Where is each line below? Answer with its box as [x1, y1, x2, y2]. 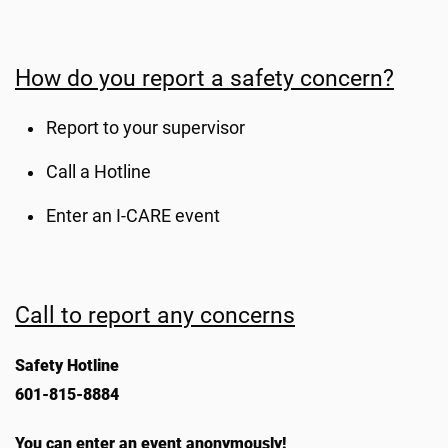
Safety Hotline [15, 356, 119, 375]
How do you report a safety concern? [15, 64, 394, 92]
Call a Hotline [46, 162, 152, 182]
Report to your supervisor [46, 118, 246, 138]
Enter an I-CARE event [46, 206, 221, 226]
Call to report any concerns [15, 301, 295, 329]
